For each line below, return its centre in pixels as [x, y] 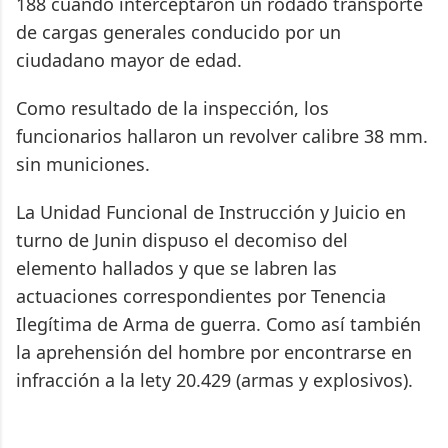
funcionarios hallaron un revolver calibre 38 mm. [222, 136]
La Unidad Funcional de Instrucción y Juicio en [211, 212]
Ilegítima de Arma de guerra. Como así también [218, 324]
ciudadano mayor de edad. [129, 60]
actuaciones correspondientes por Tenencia [201, 296]
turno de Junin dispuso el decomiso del [182, 240]
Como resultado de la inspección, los [172, 108]
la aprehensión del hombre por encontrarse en [214, 352]
